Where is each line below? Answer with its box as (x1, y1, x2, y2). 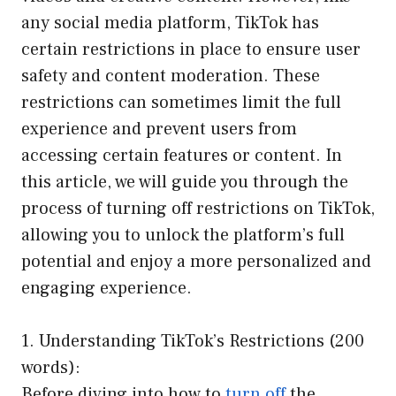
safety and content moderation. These (21, 64, 320, 88)
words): (21, 355, 80, 379)
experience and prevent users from (21, 117, 297, 141)
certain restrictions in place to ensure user (21, 37, 361, 61)
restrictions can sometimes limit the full (21, 90, 341, 114)
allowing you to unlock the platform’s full (21, 223, 345, 247)
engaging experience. (21, 276, 192, 300)
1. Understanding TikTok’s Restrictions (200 (21, 329, 364, 353)
